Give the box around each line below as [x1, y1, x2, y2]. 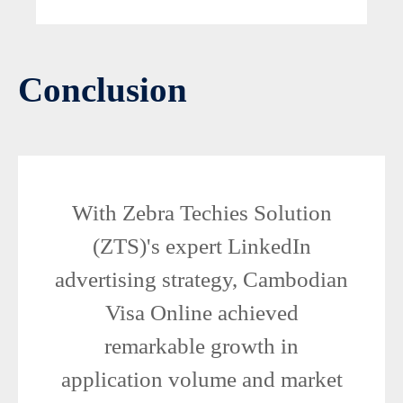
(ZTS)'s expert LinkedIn [92, 233, 311, 258]
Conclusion [18, 69, 187, 109]
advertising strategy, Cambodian [55, 266, 348, 291]
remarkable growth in [104, 333, 299, 358]
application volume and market [60, 366, 343, 391]
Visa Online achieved [104, 300, 299, 325]
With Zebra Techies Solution [71, 200, 332, 225]
